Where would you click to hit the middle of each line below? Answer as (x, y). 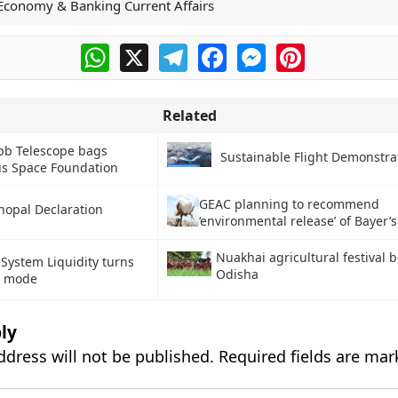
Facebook (259, 51)
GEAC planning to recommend (289, 204)
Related (189, 115)
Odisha (237, 274)
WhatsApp (143, 51)
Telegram (219, 51)
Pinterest (335, 51)
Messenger (303, 51)
